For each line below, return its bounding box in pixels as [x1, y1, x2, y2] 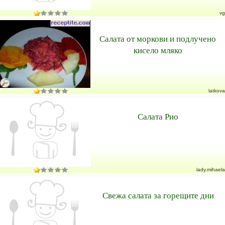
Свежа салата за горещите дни [102, 189, 214, 201]
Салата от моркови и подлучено [99, 33, 216, 44]
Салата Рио [138, 110, 178, 122]
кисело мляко [133, 44, 182, 56]
